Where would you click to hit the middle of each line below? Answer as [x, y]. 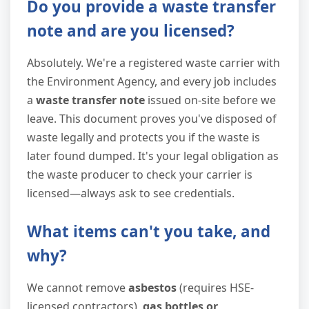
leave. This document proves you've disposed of [152, 118]
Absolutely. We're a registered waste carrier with [153, 62]
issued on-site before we [210, 100]
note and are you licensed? [131, 30]
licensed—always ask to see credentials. [131, 193]
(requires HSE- [215, 287]
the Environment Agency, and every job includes [152, 81]
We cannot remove [78, 287]
